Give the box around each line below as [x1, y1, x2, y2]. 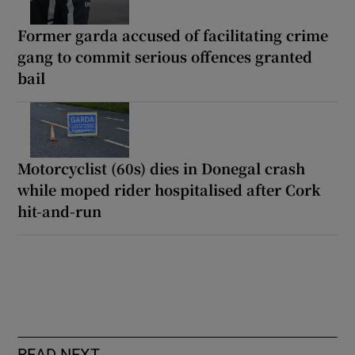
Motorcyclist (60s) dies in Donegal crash [17, 157, 306, 178]
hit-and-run [17, 200, 102, 221]
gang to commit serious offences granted [17, 45, 313, 67]
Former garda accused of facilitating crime [17, 24, 329, 45]
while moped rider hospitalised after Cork [17, 178, 322, 200]
